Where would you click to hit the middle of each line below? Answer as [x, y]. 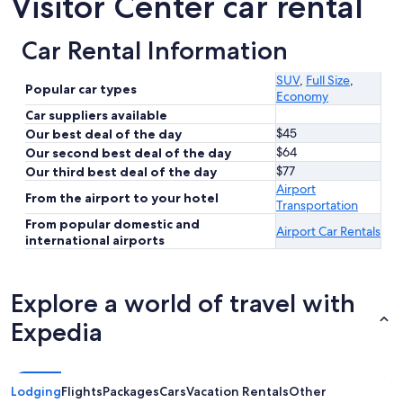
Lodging [36, 392]
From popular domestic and [112, 224]
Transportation [317, 206]
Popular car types [81, 90]
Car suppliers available [96, 116]
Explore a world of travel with [183, 304]
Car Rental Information [155, 51]
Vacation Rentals [237, 392]
